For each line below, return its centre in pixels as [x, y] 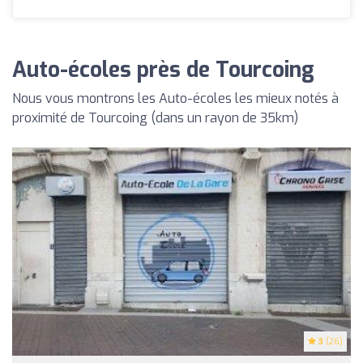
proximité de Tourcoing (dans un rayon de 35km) [155, 118]
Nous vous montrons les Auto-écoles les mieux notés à [175, 99]
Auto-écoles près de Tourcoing [163, 70]
